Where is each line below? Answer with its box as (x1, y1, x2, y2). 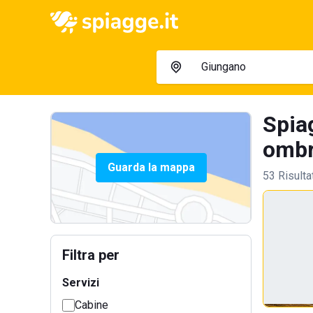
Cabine (75, 298, 108, 312)
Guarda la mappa (107, 161, 195, 174)
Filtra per (62, 247, 119, 263)
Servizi (62, 276, 99, 289)
